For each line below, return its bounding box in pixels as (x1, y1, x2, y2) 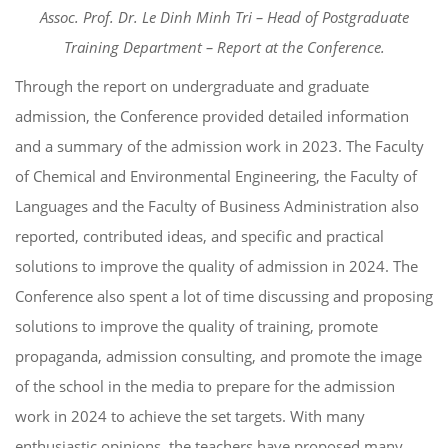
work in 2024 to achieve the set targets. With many (15, 405, 365, 426)
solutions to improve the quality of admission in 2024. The (15, 255, 418, 276)
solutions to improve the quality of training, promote (15, 315, 378, 336)
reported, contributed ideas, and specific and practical (15, 225, 384, 246)
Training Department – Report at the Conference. (63, 36, 385, 57)
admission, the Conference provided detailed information (15, 105, 409, 126)
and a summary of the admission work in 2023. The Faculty (15, 135, 424, 156)
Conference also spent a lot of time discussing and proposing (15, 285, 433, 306)
